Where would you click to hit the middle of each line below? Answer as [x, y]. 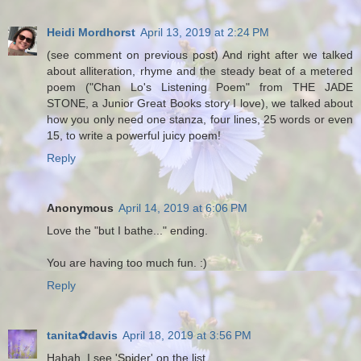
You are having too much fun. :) [127, 262]
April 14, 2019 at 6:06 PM [183, 207]
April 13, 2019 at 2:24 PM [205, 32]
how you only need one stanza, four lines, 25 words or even [200, 119]
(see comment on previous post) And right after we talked [200, 54]
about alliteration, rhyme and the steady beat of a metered [200, 71]
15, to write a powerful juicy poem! [134, 135]
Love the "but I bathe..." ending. [127, 230]
